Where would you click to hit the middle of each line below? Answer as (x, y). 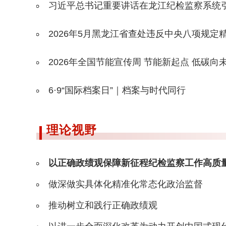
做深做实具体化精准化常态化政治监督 (126, 184)
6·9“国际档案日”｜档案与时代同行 (117, 91)
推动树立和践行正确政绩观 (103, 206)
